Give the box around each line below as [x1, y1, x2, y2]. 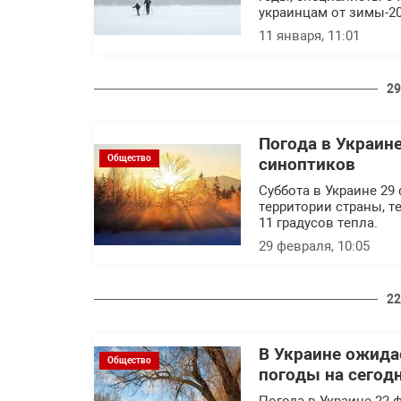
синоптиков [259, 155, 355, 175]
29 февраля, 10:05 [259, 238, 370, 254]
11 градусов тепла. [259, 215, 378, 231]
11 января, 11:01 [259, 28, 360, 44]
